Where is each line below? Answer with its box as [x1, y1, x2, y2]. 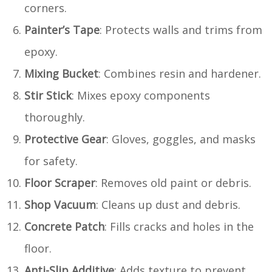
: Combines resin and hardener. [98, 66, 261, 81]
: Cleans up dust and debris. [96, 197, 240, 212]
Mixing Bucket [24, 66, 98, 81]
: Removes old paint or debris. [95, 175, 251, 190]
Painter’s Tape [24, 22, 100, 37]
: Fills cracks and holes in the [104, 219, 254, 234]
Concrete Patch [24, 219, 104, 234]
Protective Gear [24, 131, 106, 146]
